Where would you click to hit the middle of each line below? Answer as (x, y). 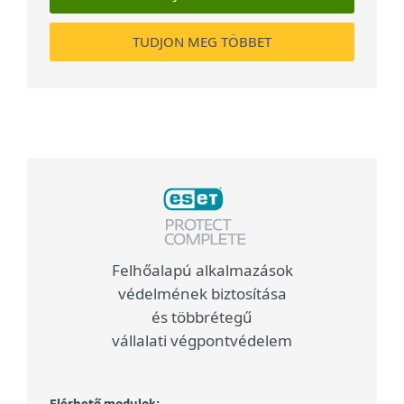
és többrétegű (202, 317)
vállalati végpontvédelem (202, 340)
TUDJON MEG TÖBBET (202, 41)
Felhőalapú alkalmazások (202, 270)
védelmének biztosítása (202, 294)
